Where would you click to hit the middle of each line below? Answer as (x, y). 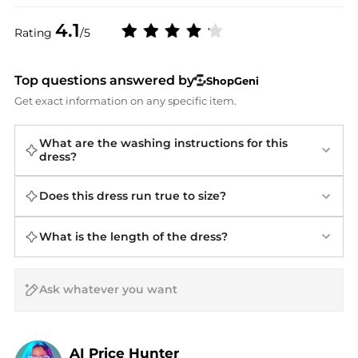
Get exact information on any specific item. (125, 101)
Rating (34, 32)
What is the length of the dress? (133, 236)
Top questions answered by (104, 80)
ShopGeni (233, 80)
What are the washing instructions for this (163, 143)
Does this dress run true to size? (132, 196)
